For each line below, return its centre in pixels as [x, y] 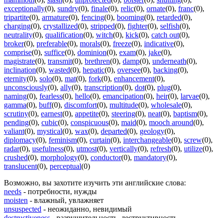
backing [165, 70]
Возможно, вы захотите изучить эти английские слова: [95, 183]
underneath [169, 61]
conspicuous [90, 123]
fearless [51, 96]
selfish [170, 26]
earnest [52, 114]
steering [123, 114]
